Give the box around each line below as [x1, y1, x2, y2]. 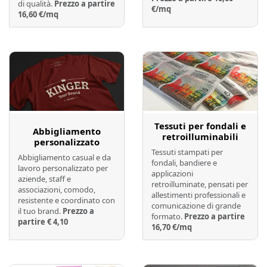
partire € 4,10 [18, 216, 68, 227]
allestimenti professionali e [151, 189, 246, 200]
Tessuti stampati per [151, 146, 223, 157]
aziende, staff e [18, 173, 71, 184]
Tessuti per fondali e [154, 119, 246, 132]
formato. [151, 210, 184, 222]
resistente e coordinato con [18, 194, 115, 206]
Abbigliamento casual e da [18, 151, 111, 163]
